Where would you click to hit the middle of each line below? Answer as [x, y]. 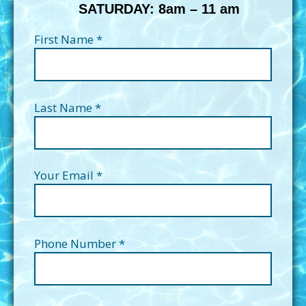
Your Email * [68, 176]
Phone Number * [80, 243]
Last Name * [68, 107]
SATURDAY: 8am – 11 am [153, 9]
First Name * [68, 40]
